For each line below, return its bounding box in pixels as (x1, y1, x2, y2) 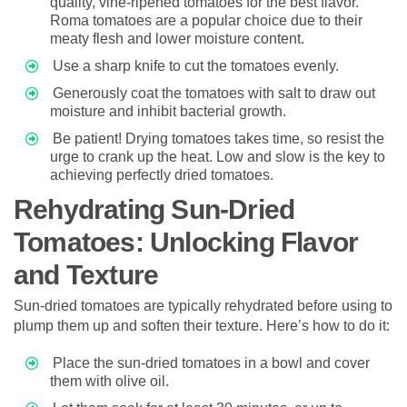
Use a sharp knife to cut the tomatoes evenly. (53, 57, 339, 74)
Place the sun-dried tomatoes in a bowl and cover (53, 354, 370, 371)
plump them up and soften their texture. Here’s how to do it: (14, 317, 390, 333)
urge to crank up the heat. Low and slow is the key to (50, 148, 385, 164)
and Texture (14, 259, 159, 290)
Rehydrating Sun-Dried (14, 194, 295, 224)
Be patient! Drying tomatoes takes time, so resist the (53, 130, 384, 146)
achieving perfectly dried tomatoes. (50, 166, 273, 183)
